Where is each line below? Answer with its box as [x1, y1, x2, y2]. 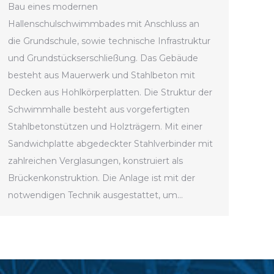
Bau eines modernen [8, 1, 98, 13]
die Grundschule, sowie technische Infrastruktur [8, 35, 210, 47]
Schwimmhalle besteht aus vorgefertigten [8, 104, 190, 116]
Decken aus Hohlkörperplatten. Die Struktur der [8, 87, 212, 98]
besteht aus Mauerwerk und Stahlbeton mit [8, 70, 195, 81]
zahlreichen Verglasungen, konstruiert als [8, 155, 183, 167]
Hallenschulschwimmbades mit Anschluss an [8, 18, 199, 30]
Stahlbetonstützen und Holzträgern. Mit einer [8, 121, 202, 133]
